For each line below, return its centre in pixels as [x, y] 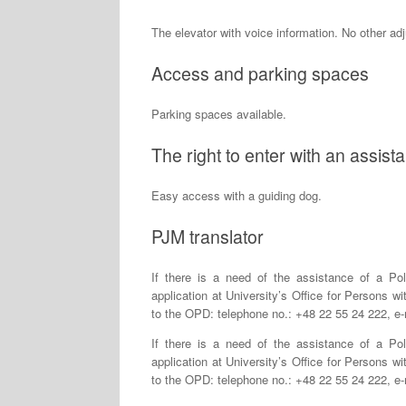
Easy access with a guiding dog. [237, 196]
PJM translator [208, 236]
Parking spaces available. [219, 114]
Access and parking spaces [260, 73]
